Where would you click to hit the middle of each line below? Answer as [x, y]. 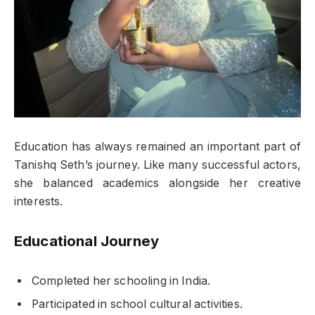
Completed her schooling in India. [121, 281]
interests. [39, 202]
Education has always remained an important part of [157, 147]
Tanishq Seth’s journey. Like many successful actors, [157, 165]
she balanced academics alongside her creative [157, 184]
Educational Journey [87, 241]
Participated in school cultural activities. [137, 304]
